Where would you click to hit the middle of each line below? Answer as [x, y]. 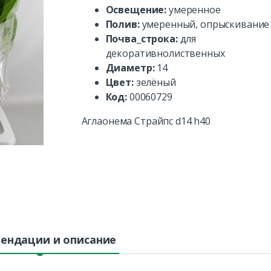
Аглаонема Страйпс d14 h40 [146, 121]
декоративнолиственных [165, 54]
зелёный [156, 83]
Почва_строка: [143, 39]
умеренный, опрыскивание [206, 24]
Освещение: [137, 10]
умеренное [195, 10]
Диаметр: [131, 68]
